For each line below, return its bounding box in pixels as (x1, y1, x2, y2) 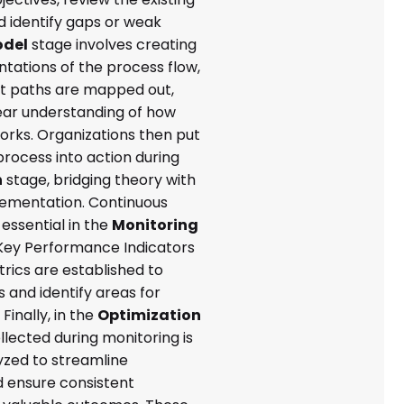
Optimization (97, 305, 202, 326)
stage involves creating (28, 34, 197, 56)
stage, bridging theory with (3, 170, 197, 191)
